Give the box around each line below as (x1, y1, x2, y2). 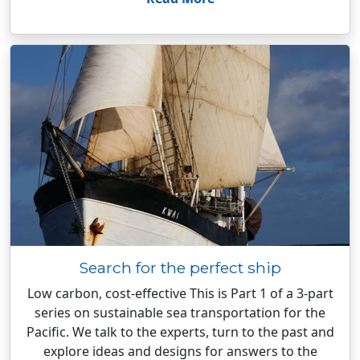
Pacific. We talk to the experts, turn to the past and (26, 323, 334, 341)
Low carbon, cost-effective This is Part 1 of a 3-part (27, 284, 333, 302)
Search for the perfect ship (79, 258, 281, 277)
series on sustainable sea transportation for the (35, 304, 325, 321)
